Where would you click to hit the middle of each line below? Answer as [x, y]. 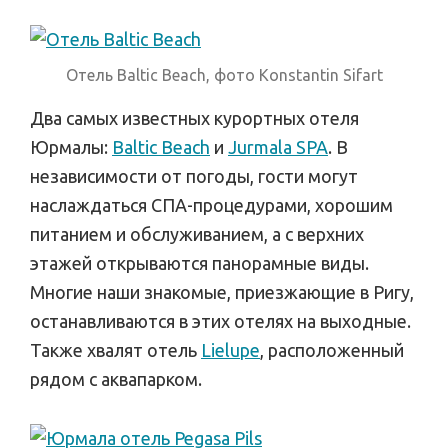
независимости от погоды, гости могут [194, 176]
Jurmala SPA [278, 147]
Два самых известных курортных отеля [194, 118]
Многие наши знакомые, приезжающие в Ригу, [222, 292]
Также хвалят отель [115, 350]
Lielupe [230, 350]
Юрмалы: [71, 147]
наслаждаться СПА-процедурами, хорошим [211, 205]
